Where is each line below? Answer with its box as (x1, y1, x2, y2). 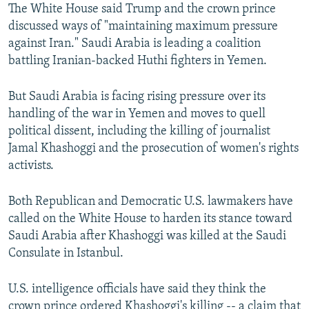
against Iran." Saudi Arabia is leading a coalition (8, 37, 261, 51)
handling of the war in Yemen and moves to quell (8, 108, 266, 121)
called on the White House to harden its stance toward (8, 212, 292, 226)
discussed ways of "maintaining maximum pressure (8, 20, 278, 34)
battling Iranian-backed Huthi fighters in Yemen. (8, 54, 267, 68)
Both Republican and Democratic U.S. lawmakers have (8, 195, 293, 209)
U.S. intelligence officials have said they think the (8, 283, 266, 297)
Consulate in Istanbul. (8, 247, 123, 261)
